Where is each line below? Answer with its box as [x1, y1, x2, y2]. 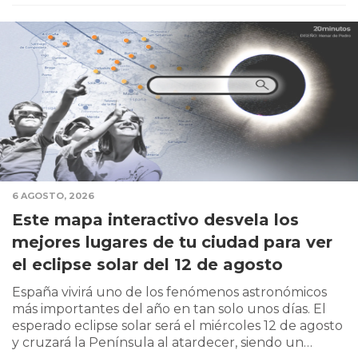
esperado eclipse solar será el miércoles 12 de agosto [12, 318, 343, 334]
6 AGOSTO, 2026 [12, 190, 94, 202]
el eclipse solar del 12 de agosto [12, 255, 283, 275]
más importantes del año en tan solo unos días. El [12, 301, 326, 317]
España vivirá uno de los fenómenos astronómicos [12, 284, 327, 300]
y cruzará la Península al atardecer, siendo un [12, 335, 304, 351]
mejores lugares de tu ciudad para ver [12, 233, 332, 253]
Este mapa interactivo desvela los [12, 210, 299, 230]
